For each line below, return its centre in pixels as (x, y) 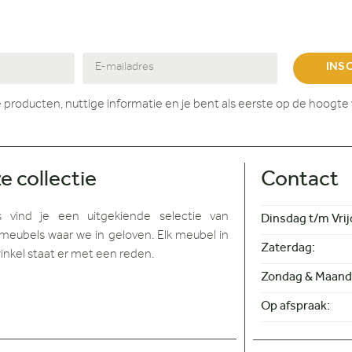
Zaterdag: (288, 249)
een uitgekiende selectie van (139, 217)
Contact (299, 181)
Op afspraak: (295, 307)
